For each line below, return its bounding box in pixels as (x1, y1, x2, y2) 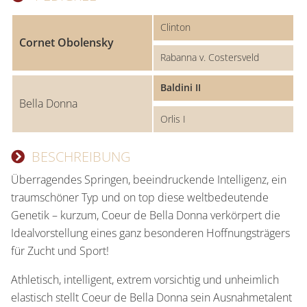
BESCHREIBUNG (32, 147, 130, 166)
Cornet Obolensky (19, 34, 114, 50)
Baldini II (160, 80, 201, 94)
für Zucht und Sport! (11, 243, 109, 258)
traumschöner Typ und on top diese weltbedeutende (11, 189, 269, 205)
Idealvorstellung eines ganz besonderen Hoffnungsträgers (11, 225, 290, 241)
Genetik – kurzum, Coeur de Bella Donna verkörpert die (11, 207, 280, 223)
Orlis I (160, 112, 186, 125)
